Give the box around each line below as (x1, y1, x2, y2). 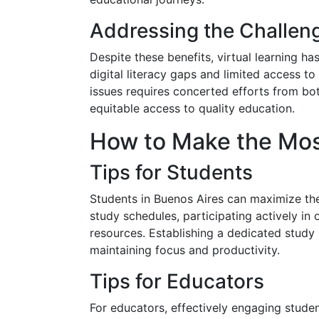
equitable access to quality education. (90, 100, 295, 115)
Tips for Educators (90, 268, 264, 293)
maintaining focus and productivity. (90, 242, 280, 257)
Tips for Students (90, 159, 253, 184)
